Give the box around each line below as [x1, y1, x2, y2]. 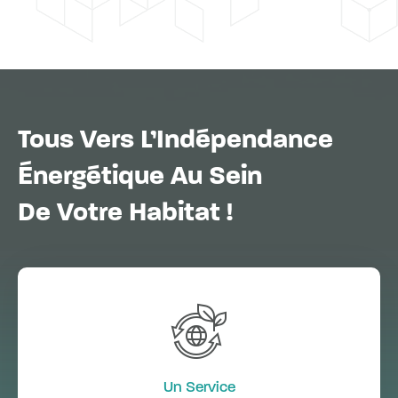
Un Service [163, 379, 235, 395]
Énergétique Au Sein [18, 163, 262, 191]
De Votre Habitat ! [18, 199, 233, 227]
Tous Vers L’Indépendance [18, 126, 333, 155]
